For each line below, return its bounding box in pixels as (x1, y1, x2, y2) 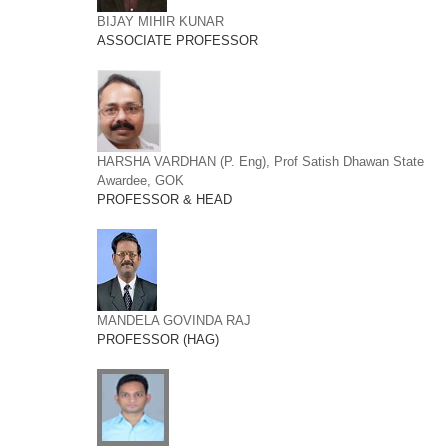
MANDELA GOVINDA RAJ (96, 313, 251, 328)
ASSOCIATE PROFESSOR (96, 33, 258, 48)
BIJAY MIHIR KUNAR (96, 14, 224, 29)
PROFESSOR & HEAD (96, 192, 232, 207)
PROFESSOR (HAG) (96, 332, 219, 347)
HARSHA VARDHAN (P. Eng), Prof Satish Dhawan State (96, 154, 424, 169)
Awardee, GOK (96, 173, 184, 188)
